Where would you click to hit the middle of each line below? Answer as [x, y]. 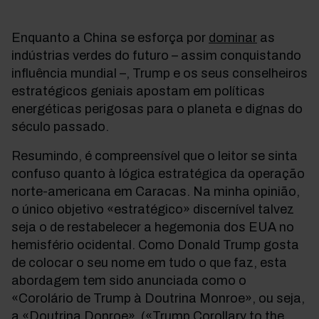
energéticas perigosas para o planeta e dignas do [157, 109]
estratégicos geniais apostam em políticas [138, 91]
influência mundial [66, 73]
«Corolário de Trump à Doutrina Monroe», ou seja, [158, 298]
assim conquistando [240, 56]
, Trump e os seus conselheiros [217, 73]
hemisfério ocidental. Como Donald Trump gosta [155, 245]
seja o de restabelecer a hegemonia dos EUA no [153, 227]
